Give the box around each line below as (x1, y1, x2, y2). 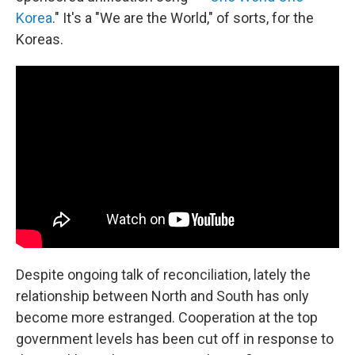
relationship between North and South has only (16, 287, 309, 304)
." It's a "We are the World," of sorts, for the (52, 10, 314, 26)
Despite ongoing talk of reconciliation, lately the (16, 265, 311, 283)
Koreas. (16, 31, 63, 48)
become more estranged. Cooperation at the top (16, 308, 318, 326)
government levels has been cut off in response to (16, 330, 334, 347)
